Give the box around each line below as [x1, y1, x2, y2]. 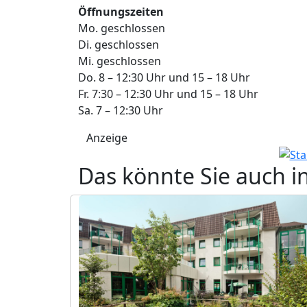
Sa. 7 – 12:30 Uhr [78, 102, 163, 118]
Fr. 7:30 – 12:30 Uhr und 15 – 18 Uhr [78, 86, 258, 101]
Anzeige [86, 130, 127, 145]
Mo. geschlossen [78, 20, 165, 36]
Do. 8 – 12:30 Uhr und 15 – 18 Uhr [78, 69, 250, 85]
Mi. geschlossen [78, 53, 161, 69]
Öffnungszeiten [78, 3, 164, 19]
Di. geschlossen [78, 36, 159, 52]
